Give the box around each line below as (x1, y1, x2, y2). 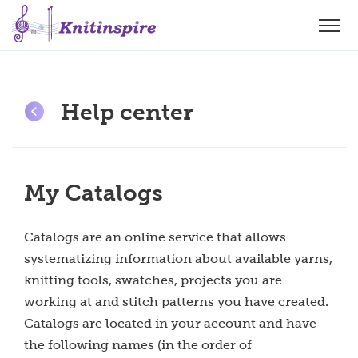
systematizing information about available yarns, (24, 252, 332, 265)
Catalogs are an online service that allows (24, 230, 286, 244)
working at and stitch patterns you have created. (24, 295, 328, 308)
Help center (61, 99, 193, 125)
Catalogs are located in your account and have (24, 316, 316, 330)
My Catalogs (24, 180, 163, 205)
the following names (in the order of (24, 338, 252, 352)
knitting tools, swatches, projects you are (24, 273, 282, 287)
